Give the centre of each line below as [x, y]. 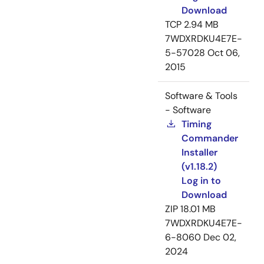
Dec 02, [220, 237]
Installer [199, 153]
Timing [197, 124]
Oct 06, [224, 53]
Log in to [201, 181]
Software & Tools [201, 96]
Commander [210, 138]
